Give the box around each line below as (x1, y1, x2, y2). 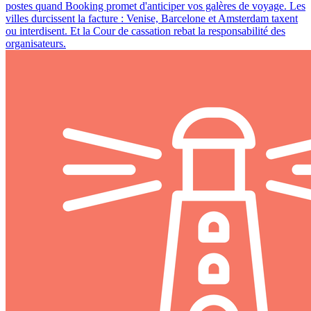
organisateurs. (6, 37, 66, 50)
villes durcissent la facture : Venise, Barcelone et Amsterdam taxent (6, 12, 298, 25)
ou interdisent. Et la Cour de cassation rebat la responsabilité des (6, 25, 285, 37)
